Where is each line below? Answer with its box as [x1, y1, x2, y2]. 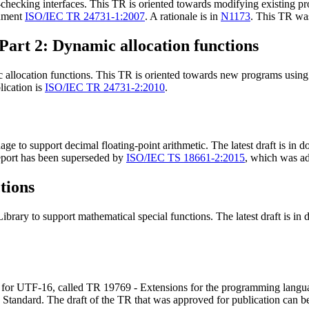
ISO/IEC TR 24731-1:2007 [25, 10, 145, 22]
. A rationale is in [145, 10, 221, 22]
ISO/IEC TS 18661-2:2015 [126, 152, 245, 164]
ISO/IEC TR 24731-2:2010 [45, 81, 165, 93]
